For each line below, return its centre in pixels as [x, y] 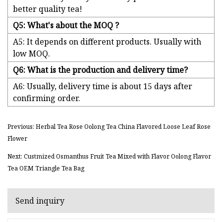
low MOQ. [31, 54]
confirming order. [47, 98]
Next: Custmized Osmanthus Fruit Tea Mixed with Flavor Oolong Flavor [109, 157]
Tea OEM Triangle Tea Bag [46, 168]
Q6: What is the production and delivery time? [100, 70]
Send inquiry [40, 200]
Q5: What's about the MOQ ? [66, 26]
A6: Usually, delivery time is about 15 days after [103, 86]
